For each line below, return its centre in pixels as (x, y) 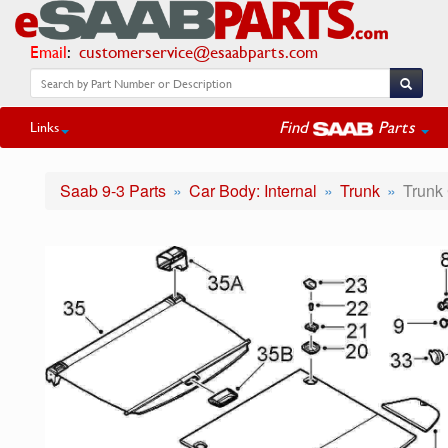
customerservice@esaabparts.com (198, 51)
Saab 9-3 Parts (113, 190)
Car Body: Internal (253, 190)
